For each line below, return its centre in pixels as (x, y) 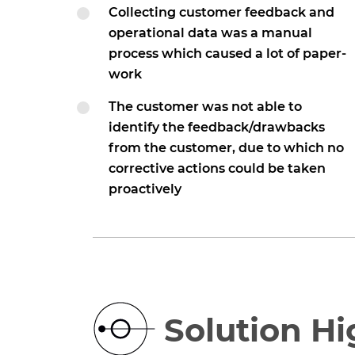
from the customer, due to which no (226, 148)
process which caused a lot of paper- (227, 53)
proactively (145, 189)
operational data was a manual (210, 33)
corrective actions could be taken (217, 168)
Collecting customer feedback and (221, 12)
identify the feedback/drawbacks (217, 127)
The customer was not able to (205, 107)
